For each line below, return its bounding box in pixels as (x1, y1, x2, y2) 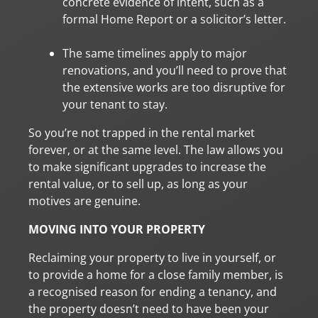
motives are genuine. (28, 192, 141, 209)
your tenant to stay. (62, 96, 168, 112)
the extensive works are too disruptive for (62, 79, 285, 95)
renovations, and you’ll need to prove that (62, 62, 287, 78)
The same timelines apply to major (62, 45, 247, 61)
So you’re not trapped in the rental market (28, 124, 255, 141)
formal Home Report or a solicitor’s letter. (62, 11, 286, 27)
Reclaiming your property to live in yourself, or (28, 249, 276, 265)
